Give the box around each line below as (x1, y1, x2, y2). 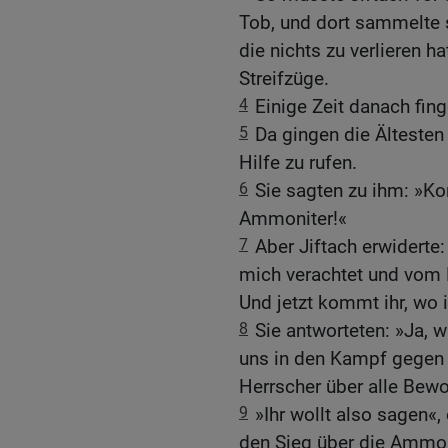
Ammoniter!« (239, 207, 347, 230)
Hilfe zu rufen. (239, 151, 357, 174)
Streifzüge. (239, 67, 329, 90)
